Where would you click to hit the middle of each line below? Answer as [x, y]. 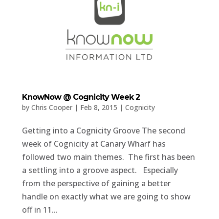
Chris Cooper [52, 107]
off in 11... [40, 209]
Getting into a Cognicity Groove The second [103, 130]
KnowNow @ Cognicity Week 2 [81, 97]
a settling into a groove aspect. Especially [100, 170]
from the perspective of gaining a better [96, 183]
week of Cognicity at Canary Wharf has [94, 143]
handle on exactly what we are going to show [106, 196]
